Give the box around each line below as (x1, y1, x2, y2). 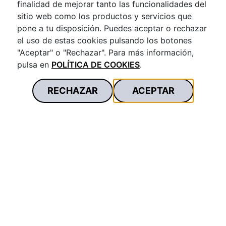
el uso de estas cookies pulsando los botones (17, 35, 192, 45)
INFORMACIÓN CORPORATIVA (8, 213, 112, 223)
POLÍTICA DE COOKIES (51, 59, 140, 70)
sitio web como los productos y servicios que (17, 11, 192, 21)
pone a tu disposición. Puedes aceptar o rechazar (17, 23, 207, 33)
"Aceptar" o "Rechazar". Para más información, (17, 47, 194, 58)
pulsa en (17, 59, 51, 70)
